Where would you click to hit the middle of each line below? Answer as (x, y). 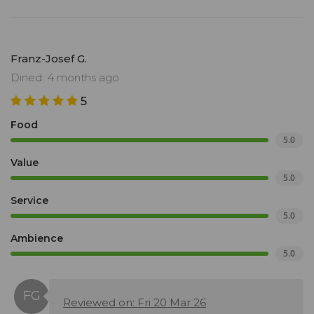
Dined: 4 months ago (65, 78)
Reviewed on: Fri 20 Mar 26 (135, 303)
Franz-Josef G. (49, 59)
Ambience (37, 239)
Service (29, 201)
